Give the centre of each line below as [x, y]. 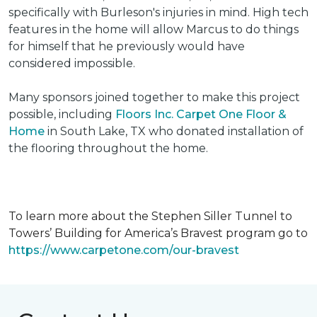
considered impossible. [72, 63]
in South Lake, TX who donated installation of [174, 131]
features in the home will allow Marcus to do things [154, 29]
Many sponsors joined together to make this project [154, 97]
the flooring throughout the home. [108, 148]
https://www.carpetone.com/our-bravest [124, 250]
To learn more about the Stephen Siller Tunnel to [150, 216]
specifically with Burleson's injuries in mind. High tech [158, 12]
